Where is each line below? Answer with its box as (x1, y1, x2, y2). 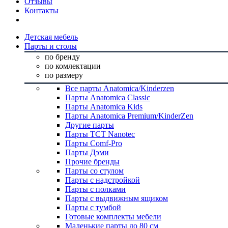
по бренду (45, 52, 80, 61)
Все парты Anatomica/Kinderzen (65, 84, 174, 93)
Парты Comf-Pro (65, 139, 122, 148)
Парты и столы (24, 42, 77, 50)
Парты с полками (65, 185, 126, 193)
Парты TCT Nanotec (65, 130, 135, 138)
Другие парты (65, 121, 114, 129)
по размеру (45, 71, 83, 79)
